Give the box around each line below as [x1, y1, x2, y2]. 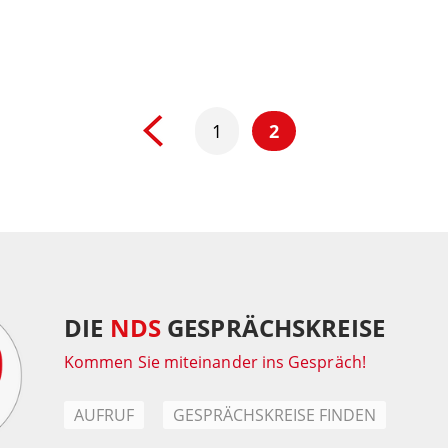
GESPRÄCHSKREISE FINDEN [173, 404, 376, 426]
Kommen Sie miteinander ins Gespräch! [64, 351, 366, 373]
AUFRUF [74, 404, 134, 426]
